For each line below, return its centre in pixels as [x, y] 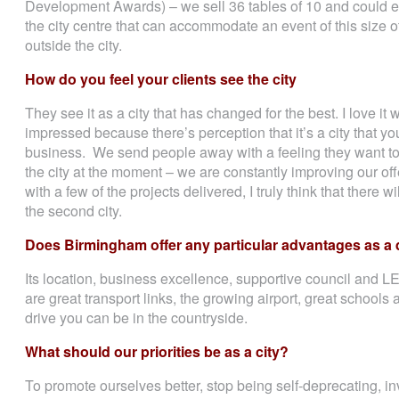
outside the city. [73, 45]
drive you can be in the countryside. [138, 318]
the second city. [73, 211]
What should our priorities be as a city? [157, 352]
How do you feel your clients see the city [161, 79]
